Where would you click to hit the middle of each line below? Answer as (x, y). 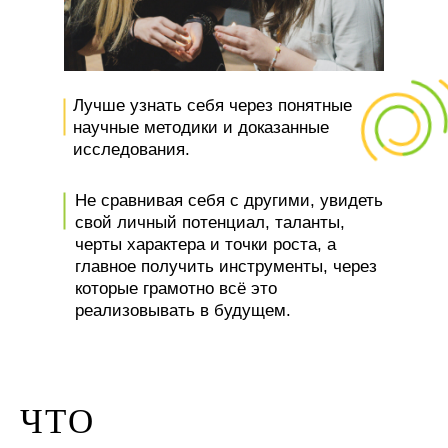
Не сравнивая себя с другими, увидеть (229, 200)
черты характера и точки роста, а (205, 244)
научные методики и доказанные (201, 127)
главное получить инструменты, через (226, 266)
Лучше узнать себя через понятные (212, 105)
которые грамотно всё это (176, 288)
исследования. (131, 149)
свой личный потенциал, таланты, (210, 222)
